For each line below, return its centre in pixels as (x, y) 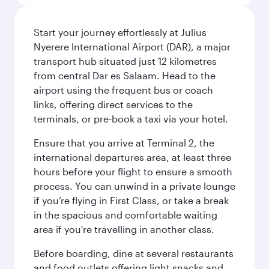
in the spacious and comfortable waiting (125, 215)
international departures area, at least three (132, 157)
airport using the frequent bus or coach (123, 90)
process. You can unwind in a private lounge (134, 186)
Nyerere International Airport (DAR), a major (132, 47)
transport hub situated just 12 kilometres (125, 61)
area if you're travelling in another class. (124, 229)
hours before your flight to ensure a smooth (133, 171)
